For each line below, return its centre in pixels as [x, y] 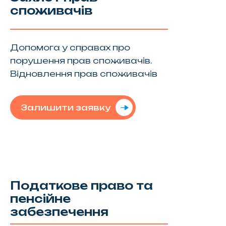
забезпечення [59, 211]
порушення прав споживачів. [81, 60]
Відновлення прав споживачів [83, 73]
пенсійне [40, 198]
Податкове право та [81, 185]
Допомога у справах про [70, 47]
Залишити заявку [65, 107]
